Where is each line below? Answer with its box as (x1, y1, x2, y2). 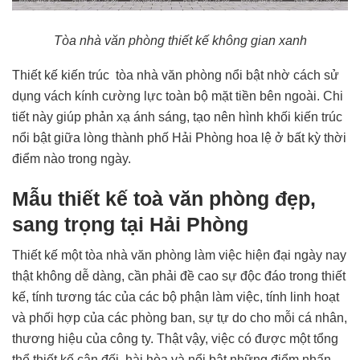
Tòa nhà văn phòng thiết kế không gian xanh (53, 33, 307, 47)
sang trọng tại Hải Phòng (12, 212, 248, 235)
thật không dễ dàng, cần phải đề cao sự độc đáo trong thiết (12, 268, 346, 283)
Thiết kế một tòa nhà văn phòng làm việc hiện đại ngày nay (12, 247, 346, 262)
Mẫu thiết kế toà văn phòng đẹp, (12, 186, 316, 210)
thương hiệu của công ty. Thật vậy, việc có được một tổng (12, 331, 338, 346)
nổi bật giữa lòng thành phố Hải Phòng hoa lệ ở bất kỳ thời (12, 130, 346, 145)
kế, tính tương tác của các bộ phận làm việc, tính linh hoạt (12, 289, 339, 304)
